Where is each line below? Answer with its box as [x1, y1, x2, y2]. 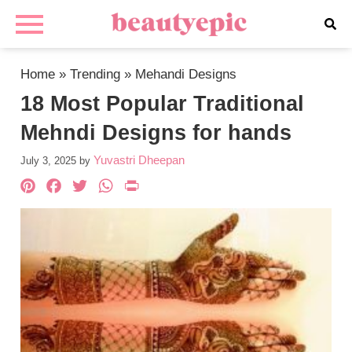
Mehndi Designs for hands [20, 121, 292, 145]
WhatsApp [115, 173, 233, 202]
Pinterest [38, 173, 138, 202]
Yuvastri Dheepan [93, 153, 185, 167]
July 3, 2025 [20, 155, 77, 167]
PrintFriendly [141, 173, 284, 202]
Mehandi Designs [135, 67, 237, 82]
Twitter [90, 173, 165, 202]
